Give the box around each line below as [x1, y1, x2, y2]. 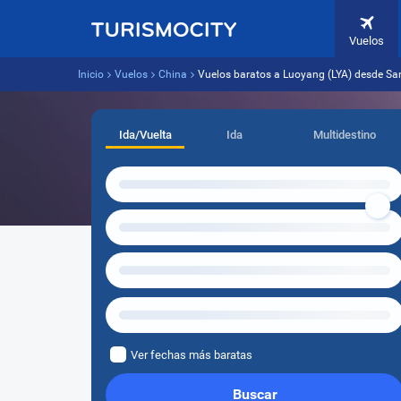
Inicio [78, 68, 104, 81]
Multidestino [312, 128, 376, 141]
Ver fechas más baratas [131, 348, 252, 362]
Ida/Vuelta [118, 128, 172, 141]
